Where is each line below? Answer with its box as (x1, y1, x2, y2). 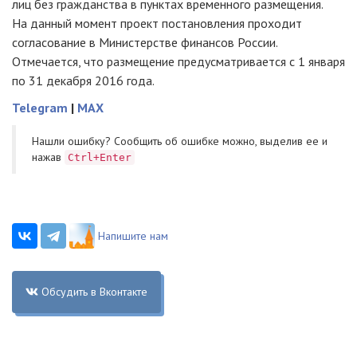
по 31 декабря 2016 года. (12, 73, 155, 88)
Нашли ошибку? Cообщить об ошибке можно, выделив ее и (32, 134, 328, 148)
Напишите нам (98, 229, 168, 243)
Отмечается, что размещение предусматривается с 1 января (12, 53, 345, 69)
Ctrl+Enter (68, 151, 131, 163)
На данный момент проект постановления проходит (12, 15, 302, 31)
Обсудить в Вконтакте (41, 284, 147, 299)
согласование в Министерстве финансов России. (12, 34, 277, 50)
